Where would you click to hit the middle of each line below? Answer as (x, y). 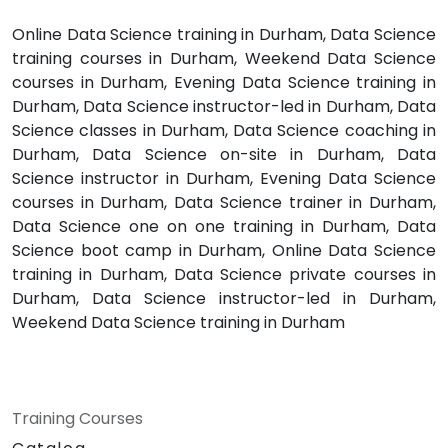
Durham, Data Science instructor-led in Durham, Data (224, 107)
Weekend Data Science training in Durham (178, 323)
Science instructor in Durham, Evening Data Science (224, 179)
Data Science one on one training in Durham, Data (224, 227)
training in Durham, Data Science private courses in (224, 275)
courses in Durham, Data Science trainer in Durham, (224, 203)
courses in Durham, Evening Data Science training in (224, 83)
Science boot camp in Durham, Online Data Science (224, 251)
